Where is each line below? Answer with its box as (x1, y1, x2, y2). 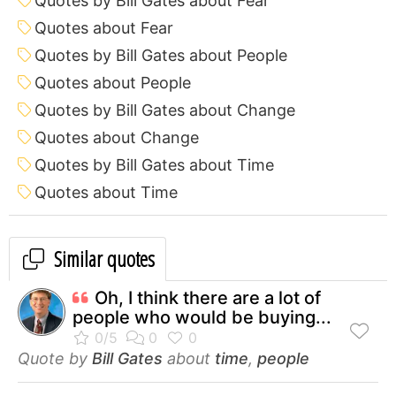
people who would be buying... (72, 306, 331, 328)
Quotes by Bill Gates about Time (34, 155, 274, 174)
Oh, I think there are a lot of (95, 286, 321, 308)
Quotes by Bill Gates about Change (34, 100, 295, 119)
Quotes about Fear (34, 18, 173, 37)
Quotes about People (34, 72, 191, 92)
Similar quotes (49, 243, 155, 273)
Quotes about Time (34, 182, 178, 202)
